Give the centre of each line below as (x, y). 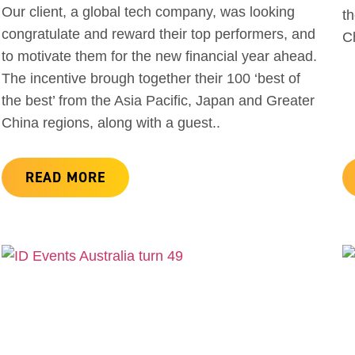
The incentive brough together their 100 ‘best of (151, 79)
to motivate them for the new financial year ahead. (159, 57)
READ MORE (65, 177)
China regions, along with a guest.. (111, 123)
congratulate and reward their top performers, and (158, 34)
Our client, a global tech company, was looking (148, 12)
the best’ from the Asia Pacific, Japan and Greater (158, 101)
